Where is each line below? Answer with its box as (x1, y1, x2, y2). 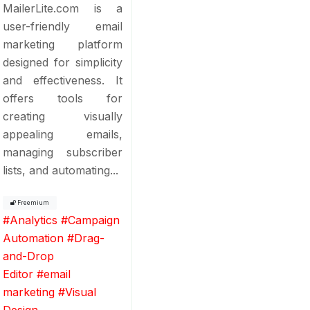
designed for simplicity (3, 55, 123, 69)
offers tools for (3, 91, 123, 105)
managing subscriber (3, 145, 123, 159)
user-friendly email (3, 19, 123, 33)
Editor (3, 266, 34, 281)
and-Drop (3, 248, 55, 263)
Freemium (16, 199, 50, 206)
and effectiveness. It (3, 73, 123, 87)
